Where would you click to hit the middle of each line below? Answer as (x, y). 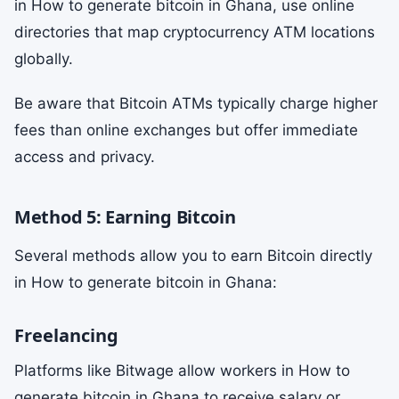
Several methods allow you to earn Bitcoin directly (193, 256)
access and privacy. (85, 157)
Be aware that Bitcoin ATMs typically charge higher (196, 103)
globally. (44, 59)
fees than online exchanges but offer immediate (186, 130)
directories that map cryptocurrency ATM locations (195, 32)
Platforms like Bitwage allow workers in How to (182, 370)
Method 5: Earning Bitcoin (125, 217)
